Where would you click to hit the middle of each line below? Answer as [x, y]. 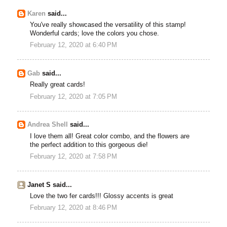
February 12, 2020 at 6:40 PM [74, 45]
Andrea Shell [48, 125]
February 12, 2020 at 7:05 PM [74, 97]
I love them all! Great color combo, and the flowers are [110, 136]
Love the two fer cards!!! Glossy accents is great [102, 196]
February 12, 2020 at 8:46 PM [74, 208]
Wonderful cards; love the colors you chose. [95, 34]
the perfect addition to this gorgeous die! [89, 145]
